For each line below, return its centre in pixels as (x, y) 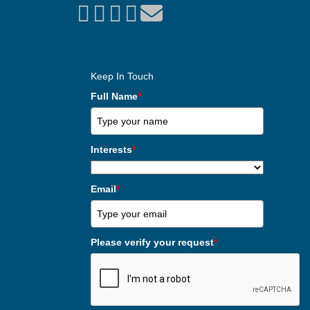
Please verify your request (152, 242)
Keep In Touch (122, 76)
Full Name (114, 96)
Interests (111, 149)
